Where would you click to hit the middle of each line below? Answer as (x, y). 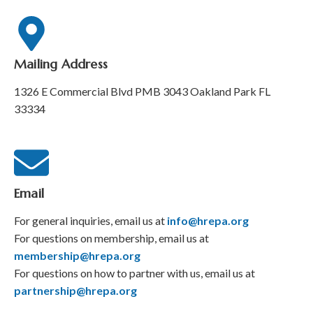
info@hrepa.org (208, 220)
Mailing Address (61, 64)
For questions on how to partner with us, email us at (134, 272)
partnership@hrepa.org (75, 290)
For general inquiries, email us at (90, 220)
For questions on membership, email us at (111, 238)
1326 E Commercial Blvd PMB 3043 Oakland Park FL (142, 91)
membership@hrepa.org (77, 255)
